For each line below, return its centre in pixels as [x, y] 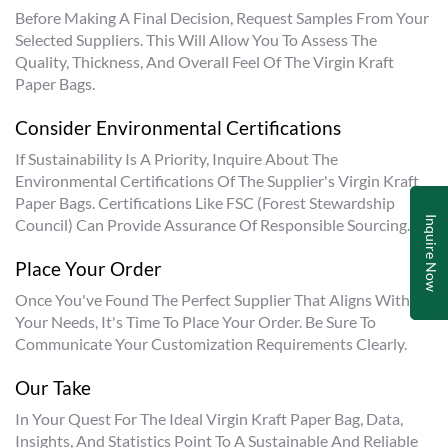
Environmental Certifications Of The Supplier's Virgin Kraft [217, 180]
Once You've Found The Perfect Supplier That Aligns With [212, 299]
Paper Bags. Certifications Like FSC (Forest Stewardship [205, 202]
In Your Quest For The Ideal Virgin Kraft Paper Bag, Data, [209, 418]
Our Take [53, 388]
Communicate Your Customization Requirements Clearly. [211, 343]
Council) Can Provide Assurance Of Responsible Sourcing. [212, 224]
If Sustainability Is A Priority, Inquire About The [176, 158]
